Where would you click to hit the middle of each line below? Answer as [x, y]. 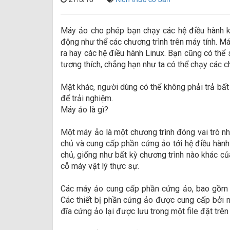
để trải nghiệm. [87, 98]
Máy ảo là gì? [84, 110]
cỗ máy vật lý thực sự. [100, 166]
